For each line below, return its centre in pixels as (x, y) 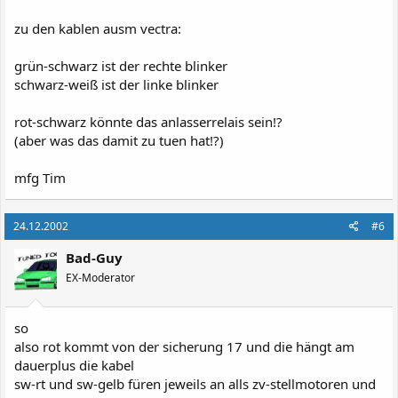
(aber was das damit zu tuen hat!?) (119, 140)
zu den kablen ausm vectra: (98, 28)
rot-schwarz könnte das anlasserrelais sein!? (148, 121)
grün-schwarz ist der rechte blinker (121, 65)
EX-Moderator (100, 277)
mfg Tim (40, 177)
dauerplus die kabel (74, 365)
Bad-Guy (94, 257)
